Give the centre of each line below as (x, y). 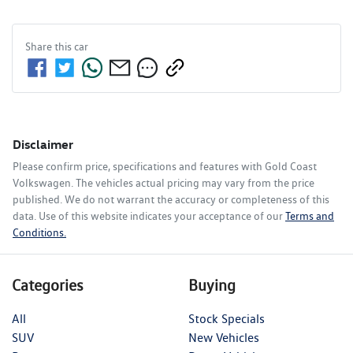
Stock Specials (227, 318)
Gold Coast (291, 166)
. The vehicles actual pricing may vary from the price (193, 182)
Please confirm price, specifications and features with (139, 166)
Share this (50, 46)
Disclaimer (43, 144)
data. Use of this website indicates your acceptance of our (148, 216)
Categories (48, 285)
